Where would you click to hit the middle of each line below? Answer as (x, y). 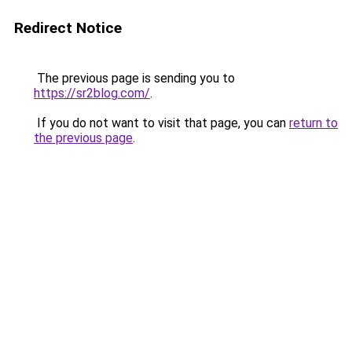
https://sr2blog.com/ (92, 93)
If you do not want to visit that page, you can (161, 123)
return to (313, 123)
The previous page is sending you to (134, 78)
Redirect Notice (68, 28)
